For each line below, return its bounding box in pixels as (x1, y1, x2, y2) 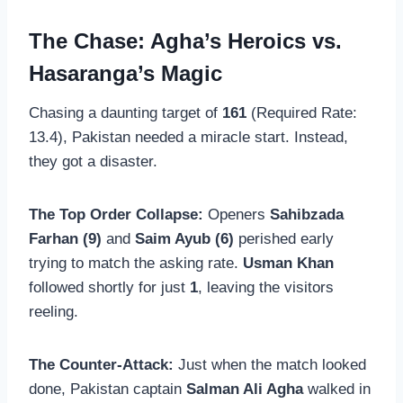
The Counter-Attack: (29, 356, 174, 374)
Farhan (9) (29, 230, 102, 248)
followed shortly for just (29, 279, 190, 297)
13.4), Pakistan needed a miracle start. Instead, (29, 129, 348, 147)
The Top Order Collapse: (29, 206, 203, 224)
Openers (203, 206, 270, 224)
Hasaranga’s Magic (29, 61, 222, 86)
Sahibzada (270, 206, 344, 224)
